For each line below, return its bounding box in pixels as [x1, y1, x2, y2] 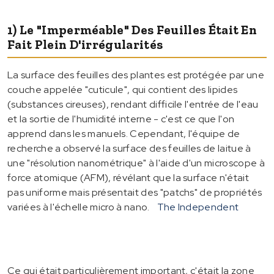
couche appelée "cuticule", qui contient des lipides [7, 83, 238, 96]
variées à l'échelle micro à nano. [7, 200, 150, 213]
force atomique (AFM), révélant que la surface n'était [7, 171, 249, 184]
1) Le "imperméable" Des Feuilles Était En [7, 21, 257, 37]
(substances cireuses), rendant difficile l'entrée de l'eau [7, 97, 259, 111]
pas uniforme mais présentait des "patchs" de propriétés [7, 185, 262, 199]
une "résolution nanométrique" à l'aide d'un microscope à [7, 156, 265, 169]
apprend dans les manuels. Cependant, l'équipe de [7, 127, 240, 140]
